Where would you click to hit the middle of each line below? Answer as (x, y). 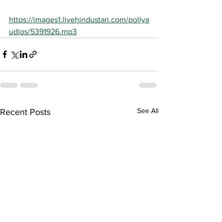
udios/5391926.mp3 (43, 31)
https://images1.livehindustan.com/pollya (79, 19)
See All (148, 110)
